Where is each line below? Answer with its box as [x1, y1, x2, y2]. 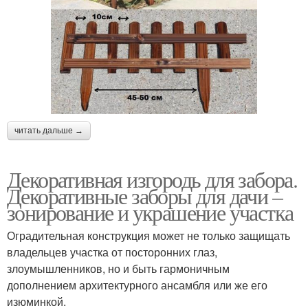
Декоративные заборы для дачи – [7, 180, 282, 210]
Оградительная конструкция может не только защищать [7, 227, 290, 243]
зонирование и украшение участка [7, 197, 294, 227]
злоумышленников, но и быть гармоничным [7, 260, 230, 276]
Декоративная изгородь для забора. [7, 164, 298, 194]
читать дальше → [14, 125, 83, 135]
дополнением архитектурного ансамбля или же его [7, 276, 267, 293]
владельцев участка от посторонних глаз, [7, 243, 217, 260]
